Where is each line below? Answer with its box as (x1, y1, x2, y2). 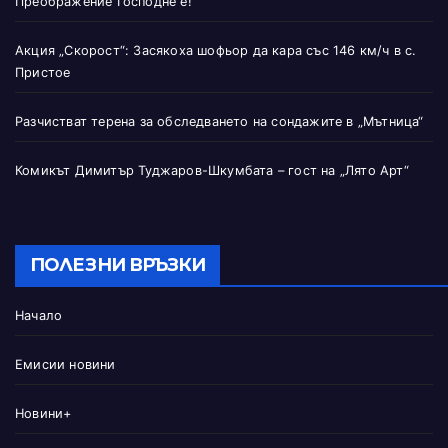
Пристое (15, 65, 71, 81)
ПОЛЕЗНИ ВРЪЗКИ (30, 254, 206, 277)
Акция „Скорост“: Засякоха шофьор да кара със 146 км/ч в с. (15, 43, 417, 59)
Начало (15, 308, 63, 324)
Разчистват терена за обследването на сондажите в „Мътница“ (15, 114, 424, 130)
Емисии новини (15, 357, 116, 373)
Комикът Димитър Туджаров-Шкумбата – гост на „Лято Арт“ (15, 163, 409, 179)
